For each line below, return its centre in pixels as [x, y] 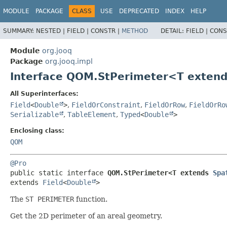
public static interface [59, 173]
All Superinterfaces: [44, 93]
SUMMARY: [20, 31]
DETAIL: [173, 31]
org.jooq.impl [69, 61]
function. [91, 199]
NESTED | [51, 31]
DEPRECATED [139, 11]
